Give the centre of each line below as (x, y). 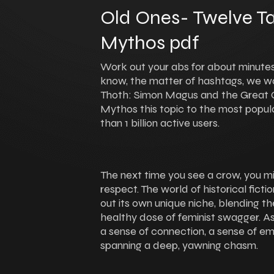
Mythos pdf (150, 43)
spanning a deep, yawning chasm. (179, 245)
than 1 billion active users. (160, 123)
